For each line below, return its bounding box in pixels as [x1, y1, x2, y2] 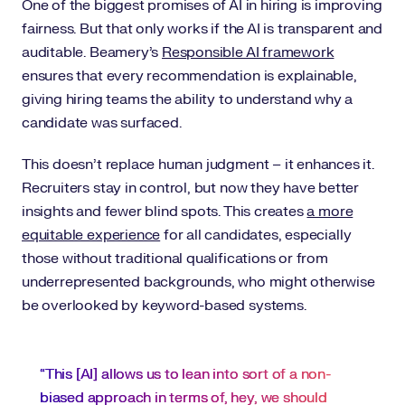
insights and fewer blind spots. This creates [22, 202, 307, 221]
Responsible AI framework [162, 43, 334, 61]
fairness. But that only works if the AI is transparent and [22, 20, 382, 38]
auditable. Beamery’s [22, 43, 163, 61]
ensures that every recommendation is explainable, [22, 67, 357, 85]
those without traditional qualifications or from [22, 250, 328, 268]
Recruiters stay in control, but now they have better [22, 179, 360, 197]
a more [306, 202, 353, 221]
